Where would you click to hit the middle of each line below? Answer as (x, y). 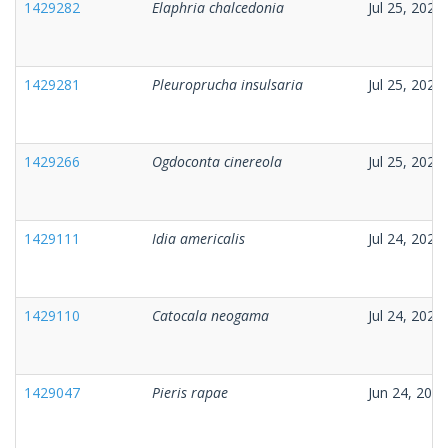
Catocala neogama (210, 315)
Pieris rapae (190, 392)
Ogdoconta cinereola (217, 161)
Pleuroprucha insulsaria (227, 84)
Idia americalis (198, 238)
